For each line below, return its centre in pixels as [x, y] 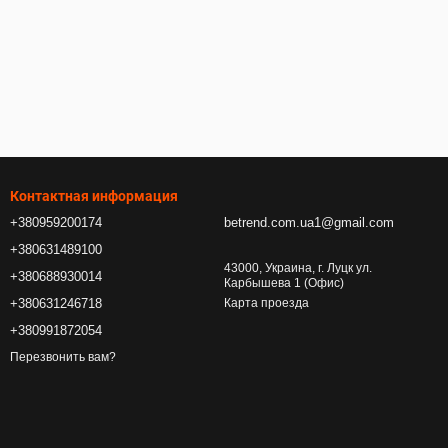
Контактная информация [94, 196]
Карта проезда [266, 303]
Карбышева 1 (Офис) [284, 283]
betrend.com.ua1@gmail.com [309, 222]
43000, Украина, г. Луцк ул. [298, 268]
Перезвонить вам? [63, 357]
